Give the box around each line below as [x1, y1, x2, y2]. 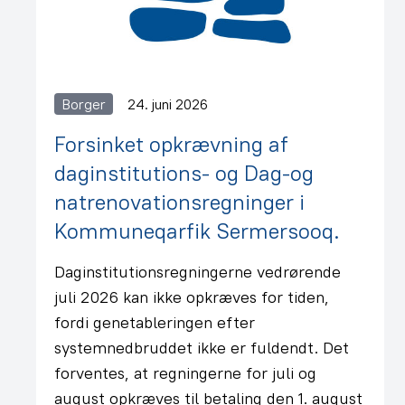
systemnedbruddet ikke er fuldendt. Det [54, 337, 349, 358]
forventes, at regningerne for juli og [54, 363, 316, 383]
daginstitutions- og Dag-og [54, 159, 314, 186]
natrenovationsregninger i [54, 188, 305, 215]
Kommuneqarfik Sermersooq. [54, 217, 340, 244]
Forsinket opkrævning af [54, 130, 288, 157]
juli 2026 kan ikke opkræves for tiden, [54, 287, 329, 307]
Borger [61, 95, 106, 113]
